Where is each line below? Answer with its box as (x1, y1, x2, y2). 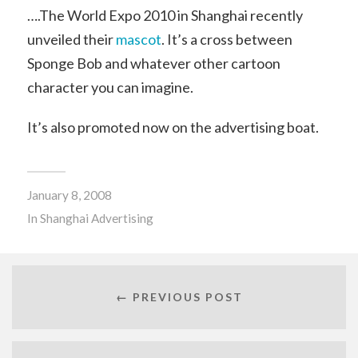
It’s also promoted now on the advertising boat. (26, 117, 319, 136)
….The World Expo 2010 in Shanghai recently (26, 6, 303, 24)
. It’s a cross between (161, 30, 292, 48)
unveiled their (26, 30, 116, 48)
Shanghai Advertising (39, 210, 153, 225)
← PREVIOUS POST (115, 290, 243, 304)
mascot (115, 30, 161, 48)
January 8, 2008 (26, 187, 112, 202)
